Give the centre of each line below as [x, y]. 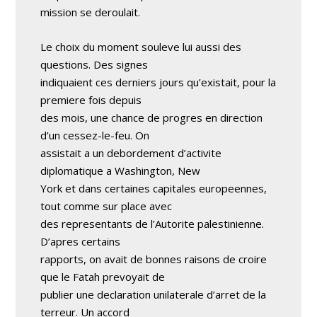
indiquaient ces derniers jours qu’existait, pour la [158, 82]
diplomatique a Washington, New [121, 171]
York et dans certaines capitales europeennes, [154, 188]
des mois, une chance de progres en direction [152, 117]
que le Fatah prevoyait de [103, 277]
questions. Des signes [94, 64]
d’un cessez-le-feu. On [95, 135]
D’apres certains [81, 241]
